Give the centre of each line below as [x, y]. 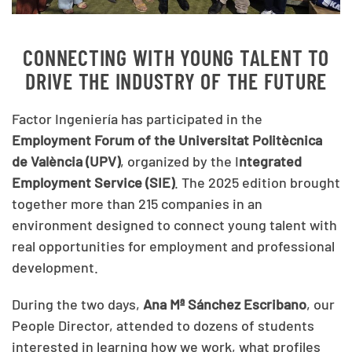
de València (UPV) [66, 161]
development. [55, 267]
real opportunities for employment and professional [173, 246]
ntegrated [270, 161]
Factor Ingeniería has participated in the [137, 118]
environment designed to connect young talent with [174, 224]
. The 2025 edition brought [257, 182]
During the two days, [77, 304]
